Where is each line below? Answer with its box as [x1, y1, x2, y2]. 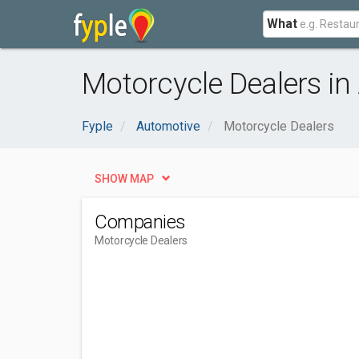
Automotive [136, 119, 200, 134]
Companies [95, 211, 186, 233]
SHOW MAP [95, 172, 154, 185]
